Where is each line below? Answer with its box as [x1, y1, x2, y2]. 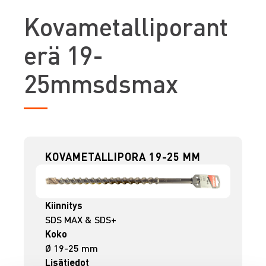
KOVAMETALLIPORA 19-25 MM [45, 150, 201, 163]
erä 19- [24, 39, 103, 71]
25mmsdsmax [24, 67, 178, 99]
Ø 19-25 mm [45, 241, 99, 254]
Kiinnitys [45, 198, 83, 211]
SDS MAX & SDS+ [45, 213, 117, 226]
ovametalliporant [40, 10, 228, 42]
